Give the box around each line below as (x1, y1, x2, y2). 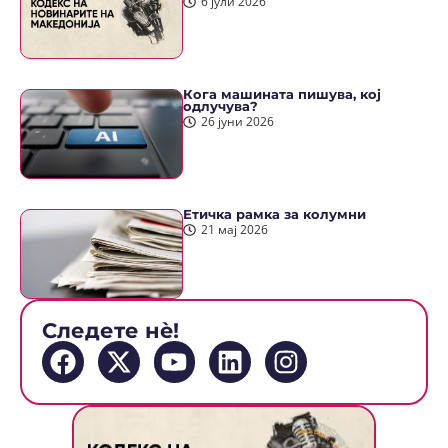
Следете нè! (42, 318, 179, 344)
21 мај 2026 (200, 221, 268, 238)
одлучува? (183, 99, 259, 115)
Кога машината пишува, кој (183, 87, 382, 103)
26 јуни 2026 (200, 113, 274, 130)
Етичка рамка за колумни (183, 207, 367, 223)
